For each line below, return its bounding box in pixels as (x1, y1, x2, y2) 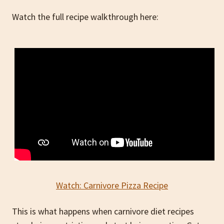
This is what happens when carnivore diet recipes (12, 205, 194, 217)
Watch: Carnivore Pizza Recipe (56, 179, 168, 191)
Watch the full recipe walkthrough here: (12, 10, 158, 22)
